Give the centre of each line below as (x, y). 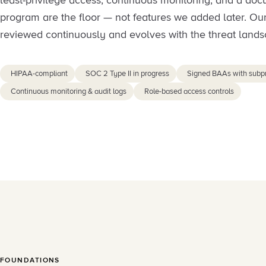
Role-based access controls (189, 92)
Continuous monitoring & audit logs (69, 92)
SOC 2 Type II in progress (127, 74)
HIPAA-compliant (39, 74)
